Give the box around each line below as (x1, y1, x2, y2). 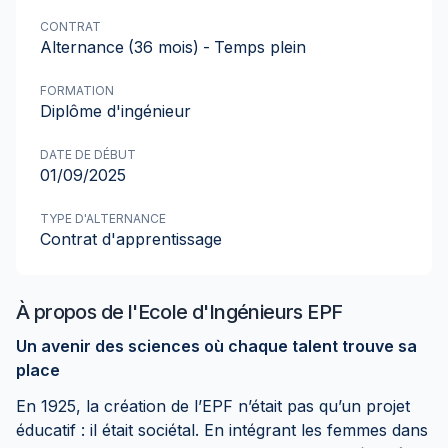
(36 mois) (128, 37, 199, 57)
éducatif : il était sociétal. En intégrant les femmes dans (16, 420, 428, 440)
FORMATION (40, 83, 114, 98)
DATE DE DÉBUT (40, 147, 136, 162)
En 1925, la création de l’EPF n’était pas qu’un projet (16, 396, 410, 416)
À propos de (16, 300, 128, 324)
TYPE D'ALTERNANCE (40, 211, 166, 226)
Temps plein (214, 37, 306, 57)
